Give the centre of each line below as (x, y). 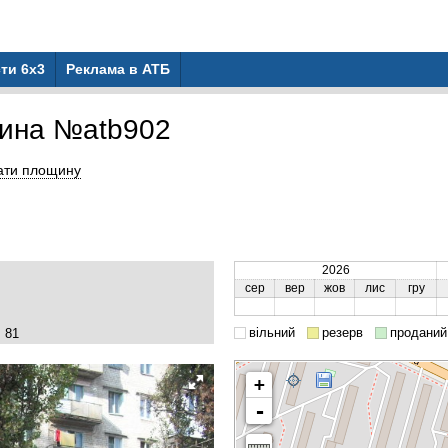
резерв (342, 332)
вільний (272, 332)
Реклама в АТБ (118, 69)
